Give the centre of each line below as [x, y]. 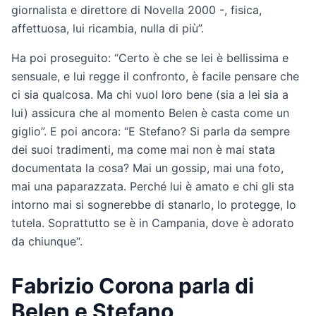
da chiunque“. [47, 241]
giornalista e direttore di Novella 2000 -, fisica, [136, 10]
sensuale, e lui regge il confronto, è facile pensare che [155, 76]
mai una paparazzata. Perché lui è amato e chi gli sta [153, 186]
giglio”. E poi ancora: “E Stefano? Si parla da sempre [151, 131]
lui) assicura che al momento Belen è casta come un [150, 113]
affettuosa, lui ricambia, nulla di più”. [108, 28]
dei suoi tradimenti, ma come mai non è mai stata [143, 149]
